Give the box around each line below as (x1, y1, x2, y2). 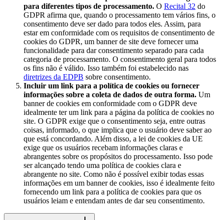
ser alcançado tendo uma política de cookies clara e (24, 161, 181, 169)
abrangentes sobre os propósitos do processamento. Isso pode (24, 152, 213, 161)
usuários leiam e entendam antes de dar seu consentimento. (24, 196, 205, 205)
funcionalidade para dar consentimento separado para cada (24, 46, 204, 55)
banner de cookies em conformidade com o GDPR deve (24, 99, 197, 108)
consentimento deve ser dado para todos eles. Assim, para (24, 19, 201, 28)
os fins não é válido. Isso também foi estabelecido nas (24, 63, 189, 72)
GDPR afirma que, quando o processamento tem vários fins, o (24, 10, 216, 19)
